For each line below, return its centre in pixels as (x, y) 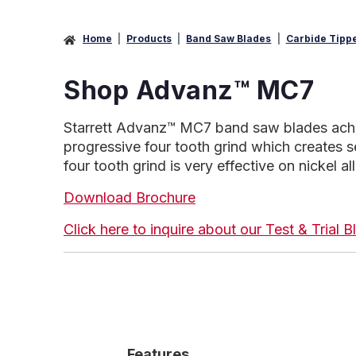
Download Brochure (130, 197)
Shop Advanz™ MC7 (189, 90)
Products (149, 39)
